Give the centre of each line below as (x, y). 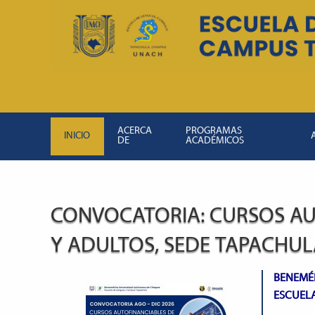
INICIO (77, 136)
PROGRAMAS (214, 131)
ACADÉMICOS (215, 141)
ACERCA (135, 131)
